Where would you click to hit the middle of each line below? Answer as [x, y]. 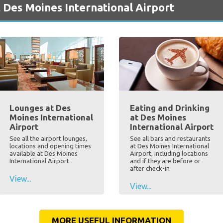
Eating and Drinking [170, 108]
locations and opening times [50, 146]
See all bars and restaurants [170, 139]
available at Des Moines [43, 154]
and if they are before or [165, 161]
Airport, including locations [169, 154]
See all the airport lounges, [48, 139]
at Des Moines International [169, 146]
